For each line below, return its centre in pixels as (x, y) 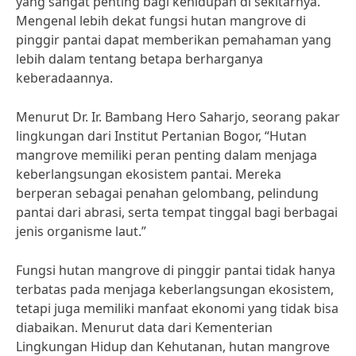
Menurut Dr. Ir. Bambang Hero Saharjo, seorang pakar (178, 117)
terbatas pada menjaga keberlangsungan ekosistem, (175, 289)
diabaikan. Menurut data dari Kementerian (144, 327)
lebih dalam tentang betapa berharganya (139, 59)
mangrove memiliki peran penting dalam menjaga (166, 155)
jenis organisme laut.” (81, 231)
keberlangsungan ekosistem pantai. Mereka (149, 174)
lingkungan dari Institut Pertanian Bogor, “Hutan (161, 136)
